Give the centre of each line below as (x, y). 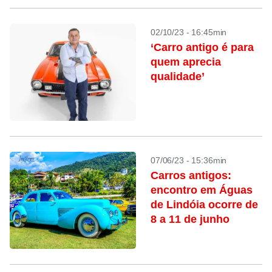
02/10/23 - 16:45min (189, 32)
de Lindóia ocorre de (204, 205)
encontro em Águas (202, 190)
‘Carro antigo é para (202, 47)
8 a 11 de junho (190, 219)
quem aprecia (186, 62)
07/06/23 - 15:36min (189, 160)
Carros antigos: (191, 175)
